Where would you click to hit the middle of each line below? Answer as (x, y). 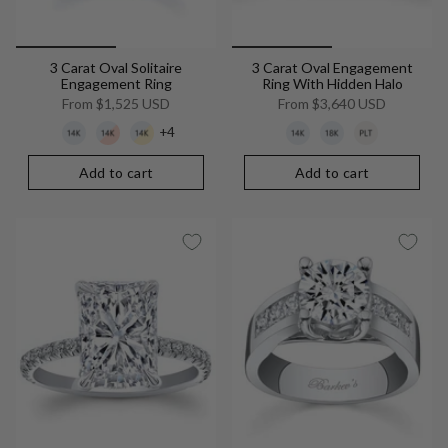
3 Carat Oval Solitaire (116, 68)
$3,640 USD (347, 104)
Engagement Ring (116, 84)
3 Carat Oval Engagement (332, 68)
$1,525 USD (131, 104)
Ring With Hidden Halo (332, 84)
